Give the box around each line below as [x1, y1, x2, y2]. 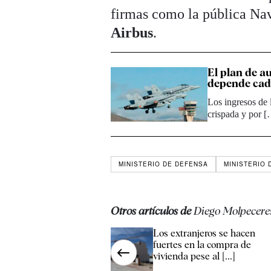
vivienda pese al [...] [153, 250, 236, 263]
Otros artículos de [111, 204, 194, 218]
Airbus [111, 25, 154, 41]
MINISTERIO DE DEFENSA [119, 160, 209, 169]
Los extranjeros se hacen [153, 227, 256, 240]
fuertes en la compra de [153, 239, 252, 251]
